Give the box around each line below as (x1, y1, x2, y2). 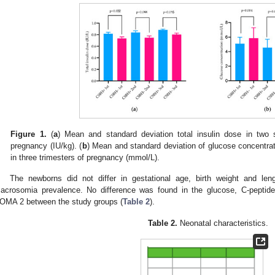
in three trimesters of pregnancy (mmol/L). (10, 152, 160, 162)
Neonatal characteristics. (177, 219, 268, 228)
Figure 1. (10, 129, 47, 139)
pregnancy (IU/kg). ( (10, 141, 82, 150)
